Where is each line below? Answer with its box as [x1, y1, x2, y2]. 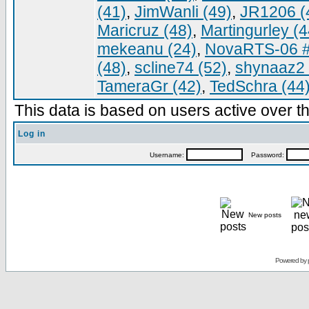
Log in [18, 129, 46, 139]
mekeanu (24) [97, 40, 197, 58]
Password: [242, 151, 286, 159]
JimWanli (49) [134, 3, 232, 21]
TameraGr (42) [97, 77, 201, 95]
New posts [248, 211, 281, 219]
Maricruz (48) [97, 21, 192, 39]
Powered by [275, 257, 308, 264]
